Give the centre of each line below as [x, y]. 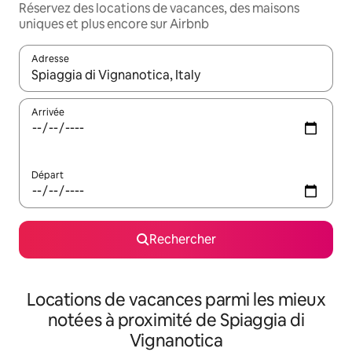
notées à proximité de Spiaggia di [176, 321]
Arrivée [48, 113]
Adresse [50, 59]
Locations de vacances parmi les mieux [176, 300]
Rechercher [182, 240]
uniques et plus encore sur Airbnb [114, 24]
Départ [48, 176]
